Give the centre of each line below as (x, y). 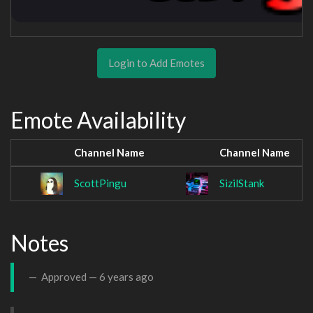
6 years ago (126, 277)
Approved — (69, 277)
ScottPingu (100, 183)
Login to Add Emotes (156, 63)
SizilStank (242, 183)
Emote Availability (98, 119)
